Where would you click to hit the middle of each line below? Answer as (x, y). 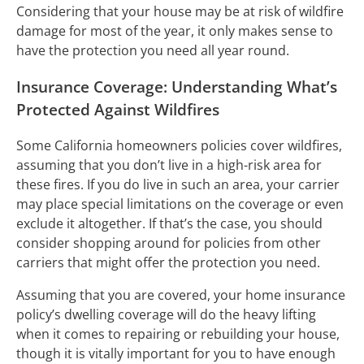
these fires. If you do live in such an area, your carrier (178, 185)
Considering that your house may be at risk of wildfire (180, 11)
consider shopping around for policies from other (169, 243)
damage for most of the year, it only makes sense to (175, 31)
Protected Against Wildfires (118, 109)
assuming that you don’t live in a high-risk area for (169, 165)
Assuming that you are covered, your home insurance (181, 295)
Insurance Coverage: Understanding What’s (177, 86)
